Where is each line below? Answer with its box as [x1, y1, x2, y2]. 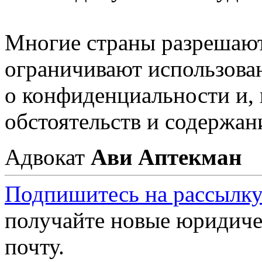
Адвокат [5, 144, 91, 170]
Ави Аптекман [91, 144, 242, 170]
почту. [5, 234, 64, 260]
